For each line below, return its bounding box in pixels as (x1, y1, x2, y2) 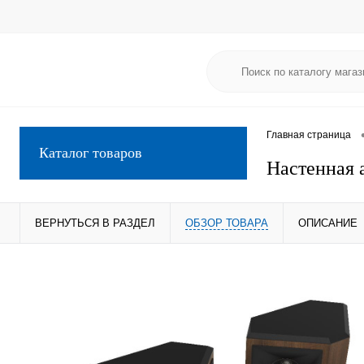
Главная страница (266, 129, 351, 141)
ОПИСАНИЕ (298, 217, 357, 229)
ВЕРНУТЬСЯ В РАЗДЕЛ (35, 217, 155, 229)
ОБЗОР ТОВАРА (185, 217, 268, 229)
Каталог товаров (39, 145, 142, 161)
